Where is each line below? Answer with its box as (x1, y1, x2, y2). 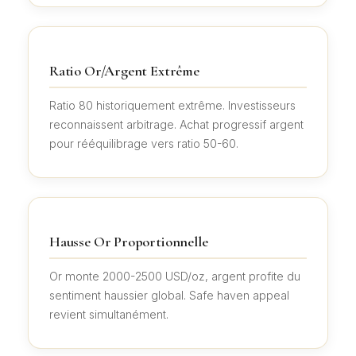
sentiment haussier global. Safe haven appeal (49, 288, 289, 303)
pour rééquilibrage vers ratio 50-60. (49, 137, 238, 151)
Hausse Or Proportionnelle (49, 233, 208, 251)
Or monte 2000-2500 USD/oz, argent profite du (49, 269, 300, 284)
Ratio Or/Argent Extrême (49, 62, 199, 80)
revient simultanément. (49, 308, 168, 322)
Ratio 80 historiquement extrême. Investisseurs (49, 99, 296, 113)
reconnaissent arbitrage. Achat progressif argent (49, 118, 304, 132)
